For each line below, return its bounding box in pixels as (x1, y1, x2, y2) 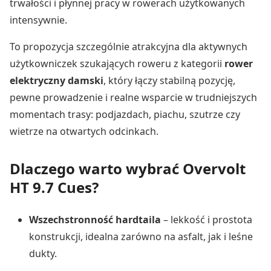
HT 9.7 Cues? (10, 177, 99, 197)
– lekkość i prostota (161, 212, 252, 226)
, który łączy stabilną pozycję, (103, 73, 235, 87)
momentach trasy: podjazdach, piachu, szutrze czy (10, 107, 240, 121)
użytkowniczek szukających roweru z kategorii (10, 56, 224, 70)
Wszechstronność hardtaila (29, 212, 161, 226)
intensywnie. (10, 13, 67, 27)
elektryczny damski (10, 73, 103, 87)
